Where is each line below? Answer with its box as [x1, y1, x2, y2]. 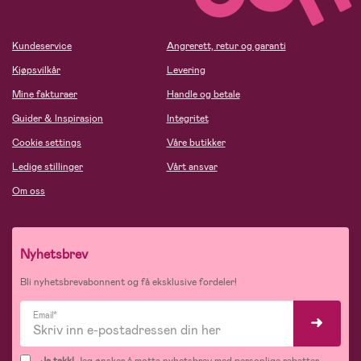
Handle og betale [166, 88, 240, 102]
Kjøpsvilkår [12, 64, 60, 77]
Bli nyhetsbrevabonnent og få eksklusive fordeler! [20, 276, 237, 289]
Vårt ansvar [166, 160, 218, 174]
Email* [33, 309, 57, 322]
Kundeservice [12, 39, 72, 53]
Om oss [12, 185, 45, 198]
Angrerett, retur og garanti [166, 39, 286, 53]
